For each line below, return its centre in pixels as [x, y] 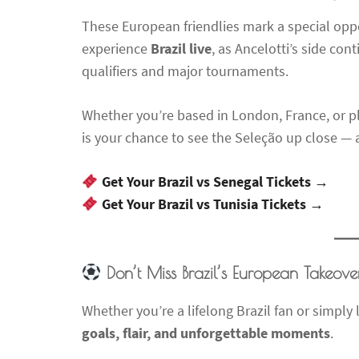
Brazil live [181, 48]
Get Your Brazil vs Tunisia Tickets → [212, 204]
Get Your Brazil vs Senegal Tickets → [215, 181]
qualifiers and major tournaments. [185, 71]
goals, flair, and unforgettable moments [206, 333]
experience [116, 48]
